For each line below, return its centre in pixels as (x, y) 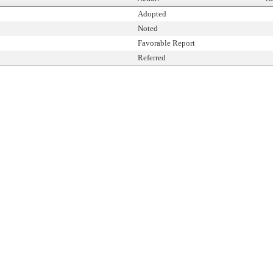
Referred (152, 58)
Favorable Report (166, 43)
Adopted (152, 14)
